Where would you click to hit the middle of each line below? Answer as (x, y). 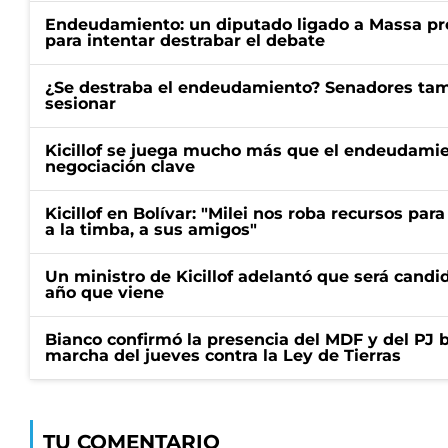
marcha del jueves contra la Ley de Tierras (223, 355)
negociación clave (120, 166)
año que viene (104, 292)
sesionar (80, 103)
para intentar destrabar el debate (185, 40)
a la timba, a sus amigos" (151, 229)
